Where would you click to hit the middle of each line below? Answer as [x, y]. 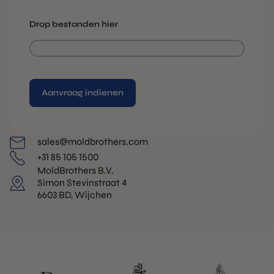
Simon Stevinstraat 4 [82, 182]
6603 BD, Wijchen [75, 194]
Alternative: [55, 113]
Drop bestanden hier [74, 24]
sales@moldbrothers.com [93, 142]
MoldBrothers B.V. [76, 170]
